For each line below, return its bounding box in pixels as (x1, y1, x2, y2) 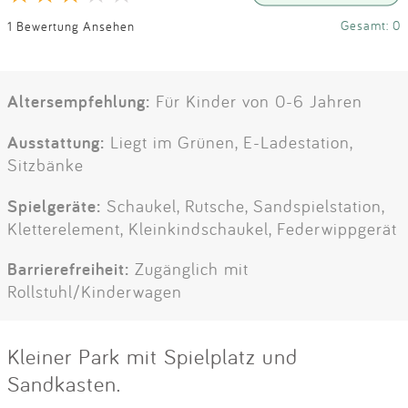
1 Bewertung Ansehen (7, 16, 135, 35)
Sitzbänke (7, 154, 84, 177)
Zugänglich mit (129, 257, 249, 280)
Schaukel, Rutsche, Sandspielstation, (101, 194, 384, 217)
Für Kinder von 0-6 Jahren (150, 90, 362, 113)
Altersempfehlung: (7, 89, 150, 114)
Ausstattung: (7, 130, 105, 155)
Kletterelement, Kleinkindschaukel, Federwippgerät (7, 217, 397, 240)
